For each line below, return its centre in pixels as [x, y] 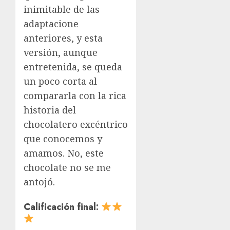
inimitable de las [62, 9]
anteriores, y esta [63, 38]
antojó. [39, 182]
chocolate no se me [67, 168]
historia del [50, 110]
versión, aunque [61, 53]
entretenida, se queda [73, 67]
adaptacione [51, 24]
